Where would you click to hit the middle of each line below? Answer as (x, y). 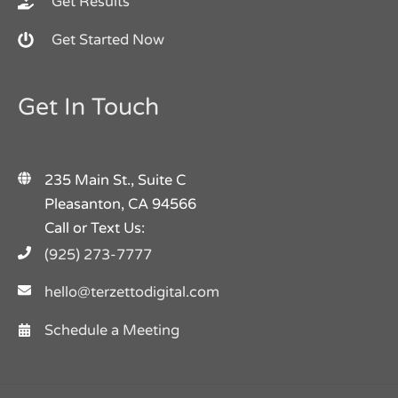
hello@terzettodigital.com (132, 292)
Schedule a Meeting (112, 330)
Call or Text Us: (98, 229)
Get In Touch (88, 108)
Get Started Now (108, 40)
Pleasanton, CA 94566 (120, 205)
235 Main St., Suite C (115, 181)
